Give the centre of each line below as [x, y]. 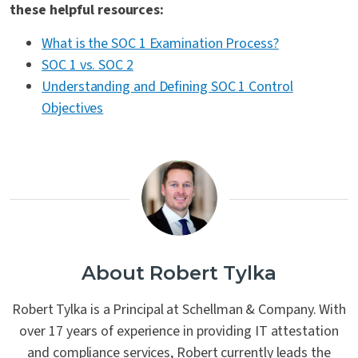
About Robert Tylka [179, 273]
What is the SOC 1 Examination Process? [160, 44]
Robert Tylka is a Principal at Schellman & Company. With [179, 310]
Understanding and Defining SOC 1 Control [167, 87]
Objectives [73, 109]
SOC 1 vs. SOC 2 [88, 66]
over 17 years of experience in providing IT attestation [179, 332]
